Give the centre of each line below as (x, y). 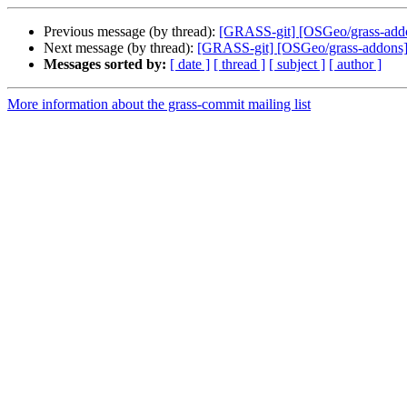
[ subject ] (297, 65)
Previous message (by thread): (131, 32)
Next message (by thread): (120, 48)
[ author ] (355, 65)
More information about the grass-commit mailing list (159, 104)
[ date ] (190, 65)
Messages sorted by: (105, 65)
